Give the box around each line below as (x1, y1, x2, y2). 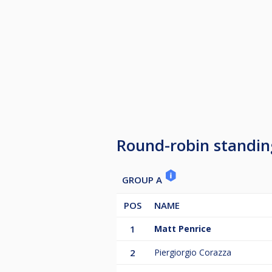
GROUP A (122, 174, 165, 186)
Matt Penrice (154, 223, 211, 235)
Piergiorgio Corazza (154, 246, 231, 259)
